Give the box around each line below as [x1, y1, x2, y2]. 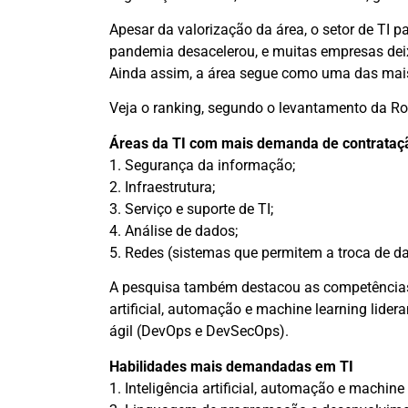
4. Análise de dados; [108, 221, 238, 240]
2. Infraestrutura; [108, 178, 215, 196]
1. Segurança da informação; [108, 156, 295, 174]
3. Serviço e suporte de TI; [108, 199, 273, 218]
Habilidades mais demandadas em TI [108, 357, 353, 375]
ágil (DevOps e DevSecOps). [108, 322, 289, 341]
